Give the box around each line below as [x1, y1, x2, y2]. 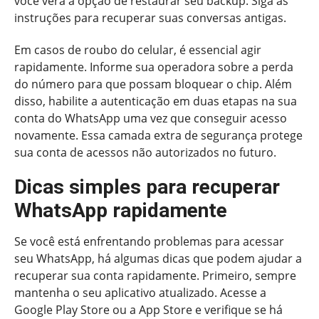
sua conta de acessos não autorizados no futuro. [14, 144, 276, 160]
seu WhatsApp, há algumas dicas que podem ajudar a [14, 251, 302, 267]
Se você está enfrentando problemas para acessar [14, 234, 284, 250]
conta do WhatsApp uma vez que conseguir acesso [14, 110, 287, 126]
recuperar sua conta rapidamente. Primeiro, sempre [14, 268, 296, 284]
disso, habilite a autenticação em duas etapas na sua [14, 93, 297, 109]
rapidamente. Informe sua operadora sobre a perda [14, 58, 293, 75]
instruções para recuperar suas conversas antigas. [14, 9, 286, 26]
